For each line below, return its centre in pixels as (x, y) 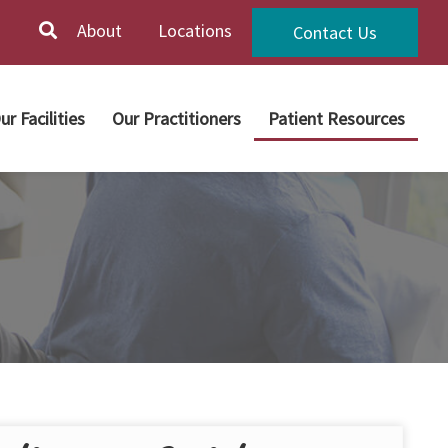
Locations (195, 30)
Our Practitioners (176, 118)
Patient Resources (336, 118)
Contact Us (335, 32)
